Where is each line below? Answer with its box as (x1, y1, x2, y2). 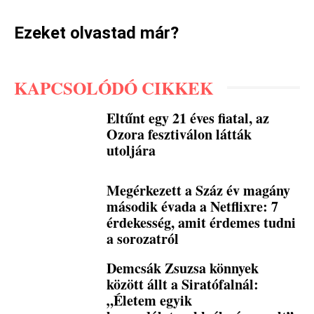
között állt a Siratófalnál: (107, 274, 259, 295)
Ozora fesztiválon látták (107, 123, 252, 144)
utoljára (107, 139, 156, 161)
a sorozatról (107, 228, 179, 250)
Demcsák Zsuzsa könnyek (107, 258, 259, 279)
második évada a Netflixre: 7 (107, 196, 279, 217)
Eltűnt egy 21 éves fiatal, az (107, 107, 270, 128)
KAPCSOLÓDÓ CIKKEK (14, 74, 213, 101)
